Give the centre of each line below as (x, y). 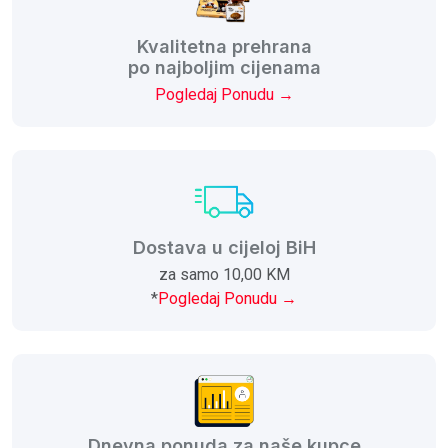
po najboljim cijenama (224, 67)
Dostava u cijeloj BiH (224, 247)
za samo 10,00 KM (224, 274)
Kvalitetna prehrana (224, 46)
